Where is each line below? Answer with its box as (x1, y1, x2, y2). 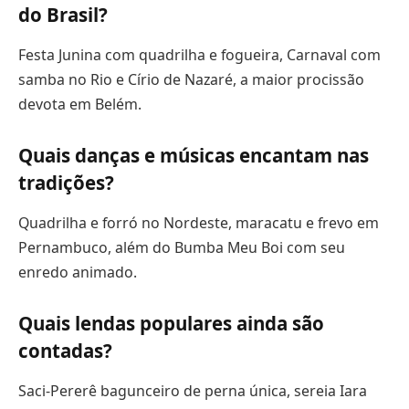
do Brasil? (18, 2, 108, 28)
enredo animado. (18, 261, 137, 282)
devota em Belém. (18, 93, 142, 114)
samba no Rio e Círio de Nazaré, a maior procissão (18, 68, 364, 89)
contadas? (18, 338, 112, 364)
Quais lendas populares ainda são (18, 310, 324, 337)
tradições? (18, 170, 114, 196)
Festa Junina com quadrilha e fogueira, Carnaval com (18, 44, 381, 65)
